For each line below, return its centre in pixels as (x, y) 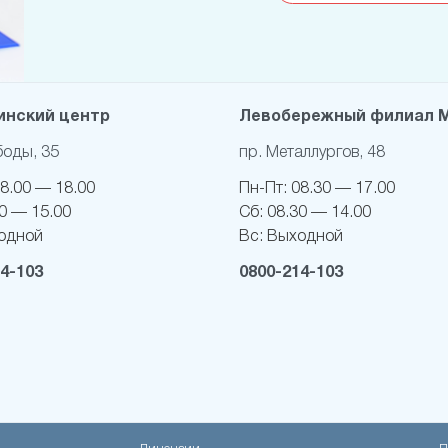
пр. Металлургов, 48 (312, 153)
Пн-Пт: (265, 189)
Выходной (305, 237)
